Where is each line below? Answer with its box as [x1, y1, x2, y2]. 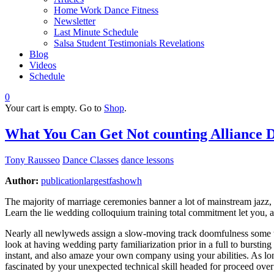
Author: [5, 175, 39, 186]
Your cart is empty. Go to [5, 103, 104, 113]
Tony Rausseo [5, 154, 60, 165]
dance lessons [121, 154, 174, 165]
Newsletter [54, 16, 95, 26]
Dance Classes [62, 154, 119, 165]
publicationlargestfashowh [41, 175, 142, 186]
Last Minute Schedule [54, 27, 138, 37]
